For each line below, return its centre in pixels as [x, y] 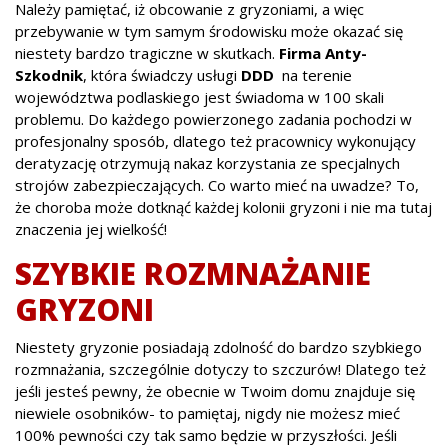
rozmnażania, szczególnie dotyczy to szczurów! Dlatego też [220, 368]
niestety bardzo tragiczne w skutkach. [147, 52]
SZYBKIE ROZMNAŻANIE [193, 273]
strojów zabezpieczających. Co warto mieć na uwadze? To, [217, 184]
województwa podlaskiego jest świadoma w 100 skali [199, 96]
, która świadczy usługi [162, 74]
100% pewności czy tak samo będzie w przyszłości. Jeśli [206, 434]
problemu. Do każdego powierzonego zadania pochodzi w [213, 118]
